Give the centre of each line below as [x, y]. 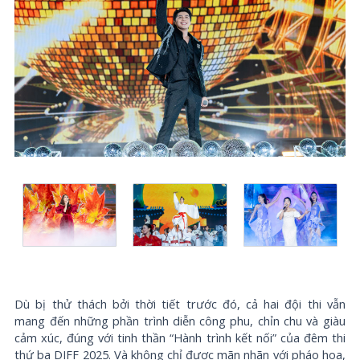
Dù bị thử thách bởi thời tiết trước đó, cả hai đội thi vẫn [180, 304]
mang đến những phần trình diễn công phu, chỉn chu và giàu [180, 321]
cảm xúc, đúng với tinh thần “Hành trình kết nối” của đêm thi [180, 338]
